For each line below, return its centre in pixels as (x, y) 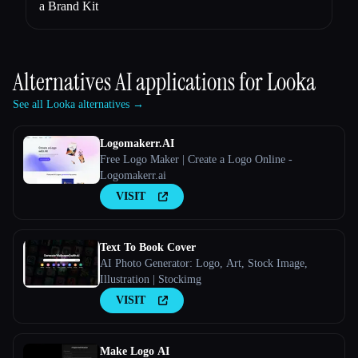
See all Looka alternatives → (78, 104)
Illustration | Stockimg (151, 279)
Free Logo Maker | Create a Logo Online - (196, 159)
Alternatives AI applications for (140, 82)
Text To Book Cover (148, 247)
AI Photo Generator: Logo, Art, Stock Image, (204, 263)
